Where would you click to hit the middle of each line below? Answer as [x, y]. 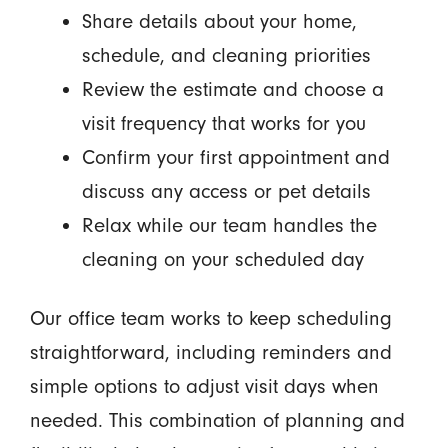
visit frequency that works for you [223, 123]
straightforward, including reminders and [210, 352]
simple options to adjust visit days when [204, 386]
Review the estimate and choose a [232, 89]
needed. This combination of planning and [217, 420]
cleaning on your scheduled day [222, 259]
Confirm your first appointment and [235, 157]
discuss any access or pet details [226, 191]
